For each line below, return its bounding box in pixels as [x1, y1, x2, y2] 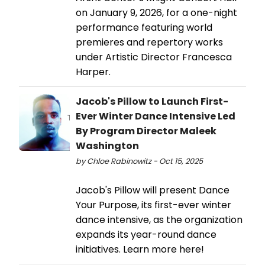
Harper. [76, 64, 111, 79]
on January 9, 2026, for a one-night [76, 5, 237, 20]
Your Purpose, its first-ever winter [76, 198, 231, 212]
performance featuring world [76, 20, 212, 34]
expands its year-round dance [76, 227, 216, 241]
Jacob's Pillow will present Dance [76, 183, 230, 197]
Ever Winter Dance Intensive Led [76, 109, 235, 123]
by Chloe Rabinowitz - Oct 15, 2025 [76, 156, 203, 166]
